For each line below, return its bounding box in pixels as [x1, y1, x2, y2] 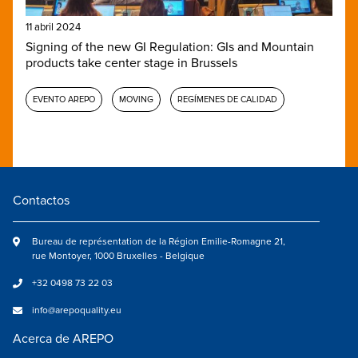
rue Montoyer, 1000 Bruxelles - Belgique [32, 249, 205, 262]
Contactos [13, 192, 70, 209]
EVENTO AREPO [33, 93, 95, 105]
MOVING [119, 93, 153, 105]
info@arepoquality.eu [32, 304, 121, 316]
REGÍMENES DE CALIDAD [177, 93, 277, 105]
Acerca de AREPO [13, 330, 113, 347]
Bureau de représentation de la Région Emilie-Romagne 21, [32, 235, 285, 248]
